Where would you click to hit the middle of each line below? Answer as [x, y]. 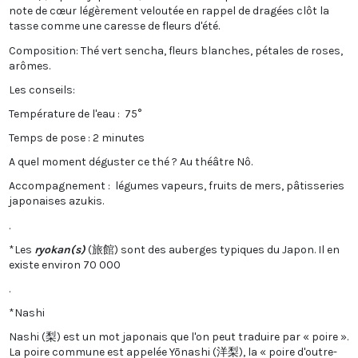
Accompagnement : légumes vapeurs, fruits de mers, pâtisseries [176, 186]
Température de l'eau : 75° [76, 113]
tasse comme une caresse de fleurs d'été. [114, 26]
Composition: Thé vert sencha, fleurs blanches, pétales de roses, [175, 50]
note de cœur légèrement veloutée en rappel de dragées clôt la [169, 11]
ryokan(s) [60, 249]
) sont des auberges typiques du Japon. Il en [227, 249]
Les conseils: [42, 89]
